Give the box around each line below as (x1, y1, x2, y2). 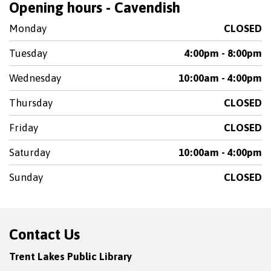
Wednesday (9, 72, 61, 84)
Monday (9, 22, 47, 34)
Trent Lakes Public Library (9, 250, 132, 263)
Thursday (9, 97, 53, 109)
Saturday (9, 146, 50, 158)
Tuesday (9, 47, 47, 59)
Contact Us (9, 226, 80, 243)
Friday (9, 122, 38, 134)
